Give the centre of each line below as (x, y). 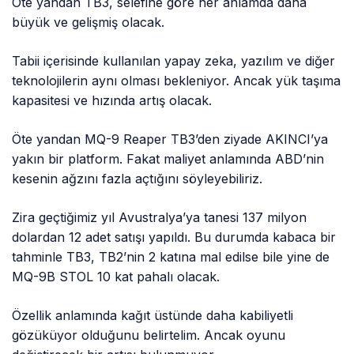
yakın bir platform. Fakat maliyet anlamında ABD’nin (168, 158)
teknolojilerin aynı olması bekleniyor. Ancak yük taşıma (177, 80)
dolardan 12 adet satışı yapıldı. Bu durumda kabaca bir (174, 237)
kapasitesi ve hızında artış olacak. (112, 100)
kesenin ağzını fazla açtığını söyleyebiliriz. (137, 178)
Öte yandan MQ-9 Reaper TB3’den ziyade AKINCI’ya (170, 139)
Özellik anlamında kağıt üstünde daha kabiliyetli (153, 315)
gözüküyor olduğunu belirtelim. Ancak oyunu (149, 335)
